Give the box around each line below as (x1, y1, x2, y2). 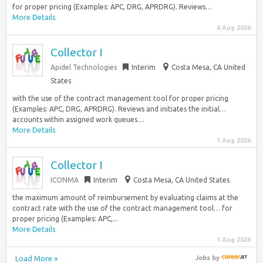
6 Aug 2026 (217, 24, 251, 31)
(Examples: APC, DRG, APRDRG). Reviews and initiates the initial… (12, 105, 226, 113)
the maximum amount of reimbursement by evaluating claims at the (12, 194, 238, 201)
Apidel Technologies (50, 63, 117, 71)
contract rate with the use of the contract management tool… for (12, 204, 232, 212)
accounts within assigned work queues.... (12, 116, 144, 123)
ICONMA (50, 176, 79, 184)
